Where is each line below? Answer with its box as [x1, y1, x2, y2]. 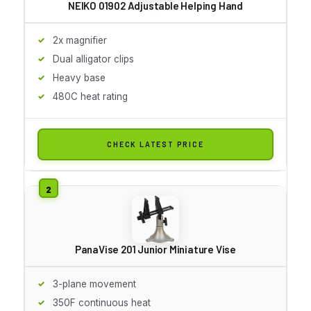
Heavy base [53, 72, 106, 83]
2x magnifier [53, 34, 107, 46]
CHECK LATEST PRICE [107, 139, 204, 149]
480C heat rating [53, 90, 128, 102]
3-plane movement [53, 278, 136, 289]
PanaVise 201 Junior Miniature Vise [74, 242, 237, 255]
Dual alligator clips [53, 53, 134, 65]
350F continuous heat [53, 296, 151, 308]
